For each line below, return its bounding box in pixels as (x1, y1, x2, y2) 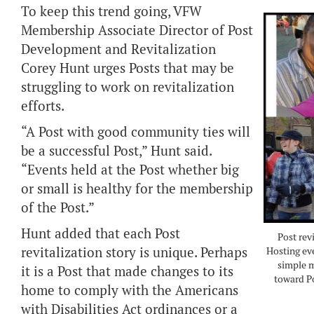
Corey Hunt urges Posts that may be (21, 60, 234, 77)
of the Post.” (21, 199, 95, 217)
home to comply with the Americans (21, 282, 238, 299)
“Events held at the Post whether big (21, 161, 239, 179)
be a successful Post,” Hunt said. (21, 142, 212, 160)
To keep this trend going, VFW (21, 3, 202, 20)
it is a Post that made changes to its (21, 263, 233, 280)
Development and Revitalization (21, 41, 216, 58)
